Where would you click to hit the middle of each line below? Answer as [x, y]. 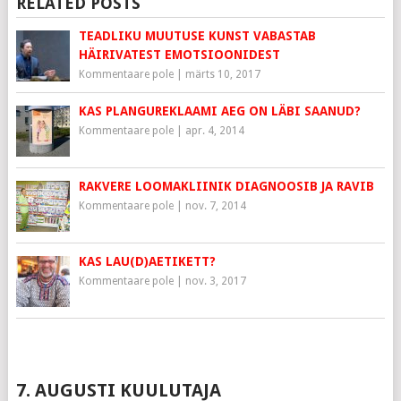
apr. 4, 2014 [214, 131]
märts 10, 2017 [222, 75]
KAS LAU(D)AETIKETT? [147, 262]
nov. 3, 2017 [215, 282]
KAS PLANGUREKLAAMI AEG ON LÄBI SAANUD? [219, 111]
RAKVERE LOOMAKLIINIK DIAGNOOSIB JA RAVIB [226, 187]
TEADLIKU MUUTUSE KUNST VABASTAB [197, 36]
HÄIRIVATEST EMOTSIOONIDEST [179, 55]
